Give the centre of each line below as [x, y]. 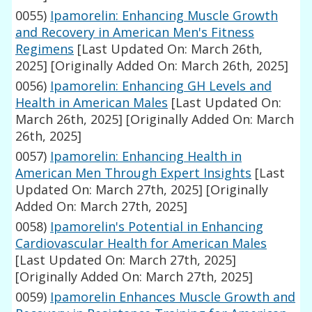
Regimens [45, 49]
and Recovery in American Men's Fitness [135, 32]
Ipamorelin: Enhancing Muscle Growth [164, 16]
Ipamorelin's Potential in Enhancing [157, 227]
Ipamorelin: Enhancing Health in [146, 156]
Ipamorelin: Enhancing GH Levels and [161, 86]
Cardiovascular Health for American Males [141, 243]
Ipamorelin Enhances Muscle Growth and [173, 297]
